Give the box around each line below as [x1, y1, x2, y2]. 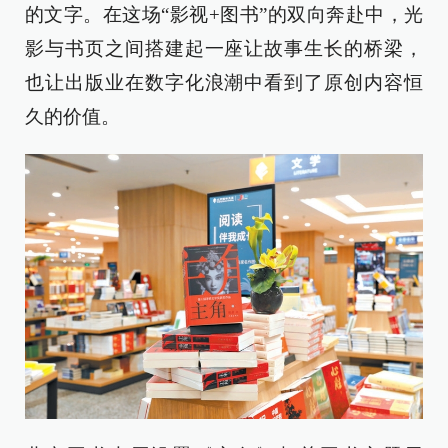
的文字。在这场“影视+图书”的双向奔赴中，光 [25, 4, 423, 25]
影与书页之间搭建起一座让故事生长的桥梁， [25, 38, 423, 59]
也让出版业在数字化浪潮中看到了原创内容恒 [25, 72, 423, 93]
